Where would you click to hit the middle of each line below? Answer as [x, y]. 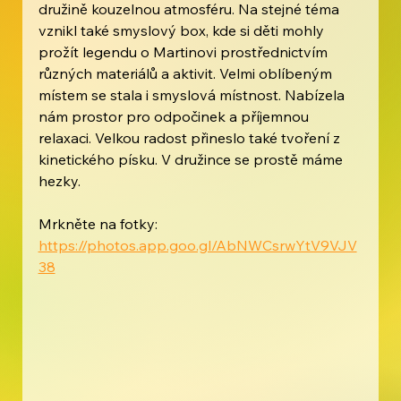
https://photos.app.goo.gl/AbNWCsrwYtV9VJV [197, 246]
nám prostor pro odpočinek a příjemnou [175, 117]
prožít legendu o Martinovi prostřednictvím [184, 52]
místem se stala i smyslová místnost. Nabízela [193, 95]
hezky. [59, 181]
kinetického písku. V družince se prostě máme [192, 160]
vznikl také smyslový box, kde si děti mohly [183, 31]
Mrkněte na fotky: [99, 224]
